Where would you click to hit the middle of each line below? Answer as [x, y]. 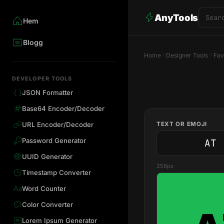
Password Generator [54, 141]
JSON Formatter [47, 93]
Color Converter [47, 205]
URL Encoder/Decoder [57, 125]
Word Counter [44, 189]
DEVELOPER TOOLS [42, 78]
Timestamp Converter [56, 173]
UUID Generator [47, 157]
